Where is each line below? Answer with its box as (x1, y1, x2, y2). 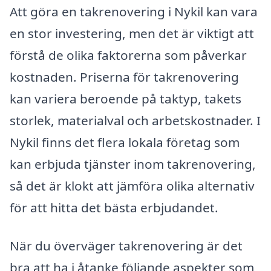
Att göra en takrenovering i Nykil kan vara (10, 2, 258, 20)
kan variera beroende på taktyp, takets (10, 90, 241, 107)
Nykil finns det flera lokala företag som (10, 133, 240, 151)
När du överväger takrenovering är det (10, 237, 243, 255)
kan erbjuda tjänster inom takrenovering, (10, 155, 256, 172)
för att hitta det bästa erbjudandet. (10, 198, 218, 216)
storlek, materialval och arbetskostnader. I (10, 111, 261, 129)
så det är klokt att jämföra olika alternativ (10, 177, 255, 194)
